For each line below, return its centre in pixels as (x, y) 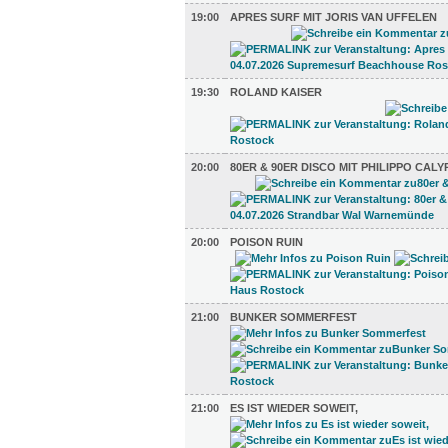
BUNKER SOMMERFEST (293, 317)
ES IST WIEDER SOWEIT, (294, 408)
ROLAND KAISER (276, 92)
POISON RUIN (266, 242)
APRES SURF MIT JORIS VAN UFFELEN (333, 17)
